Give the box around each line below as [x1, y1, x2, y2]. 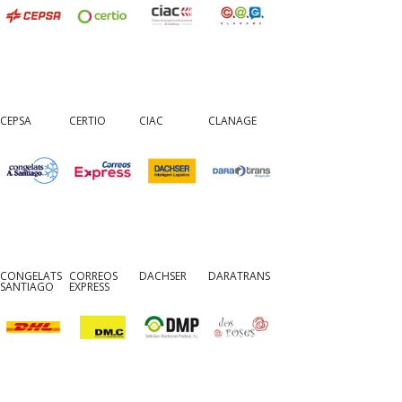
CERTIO [69, 112, 107, 128]
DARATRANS [207, 268, 270, 284]
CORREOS [69, 268, 118, 284]
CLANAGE [207, 112, 257, 128]
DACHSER [138, 268, 187, 284]
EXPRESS [69, 279, 110, 295]
